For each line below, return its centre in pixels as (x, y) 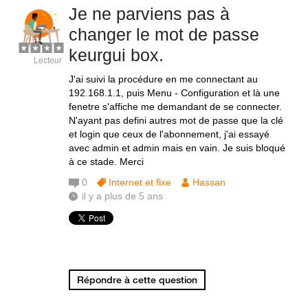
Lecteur (48, 60)
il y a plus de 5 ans (122, 196)
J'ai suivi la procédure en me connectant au (163, 79)
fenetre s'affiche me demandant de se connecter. (175, 107)
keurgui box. (116, 55)
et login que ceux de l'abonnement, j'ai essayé (169, 134)
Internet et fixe (140, 182)
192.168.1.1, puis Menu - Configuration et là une (174, 93)
